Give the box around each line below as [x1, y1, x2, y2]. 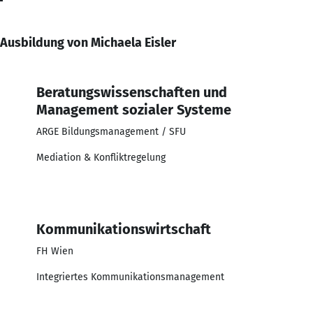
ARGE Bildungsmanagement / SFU [36, 125, 186, 138]
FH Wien [36, 245, 73, 257]
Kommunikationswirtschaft [36, 220, 211, 238]
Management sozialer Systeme [36, 101, 231, 118]
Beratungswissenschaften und [36, 83, 227, 101]
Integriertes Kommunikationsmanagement [36, 270, 224, 283]
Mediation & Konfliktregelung [36, 151, 166, 163]
